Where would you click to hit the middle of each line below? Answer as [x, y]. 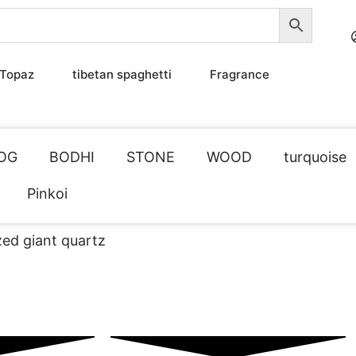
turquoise [315, 157]
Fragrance [240, 74]
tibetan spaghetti [122, 74]
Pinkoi [48, 194]
